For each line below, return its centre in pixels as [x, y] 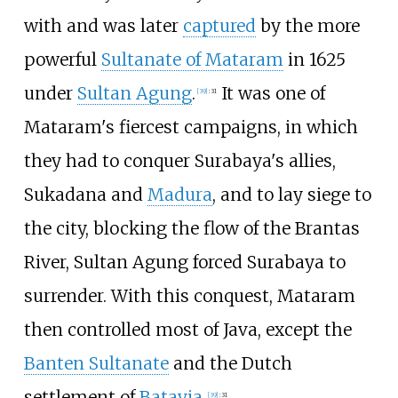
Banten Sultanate [96, 363]
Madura [179, 194]
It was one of [271, 93]
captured [219, 25]
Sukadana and [85, 194]
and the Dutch [230, 363]
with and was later [103, 25]
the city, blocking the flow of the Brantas [191, 228]
